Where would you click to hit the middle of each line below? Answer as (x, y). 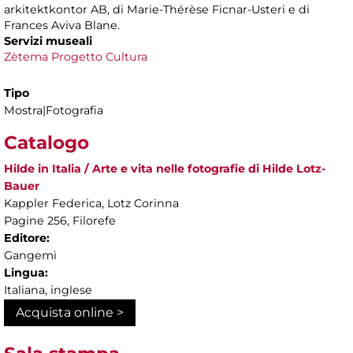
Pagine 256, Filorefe (60, 221)
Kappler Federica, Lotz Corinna (91, 204)
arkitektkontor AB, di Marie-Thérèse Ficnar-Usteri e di (157, 10)
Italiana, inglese (48, 290)
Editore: (27, 238)
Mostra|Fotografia (54, 111)
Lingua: (26, 273)
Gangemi (30, 256)
